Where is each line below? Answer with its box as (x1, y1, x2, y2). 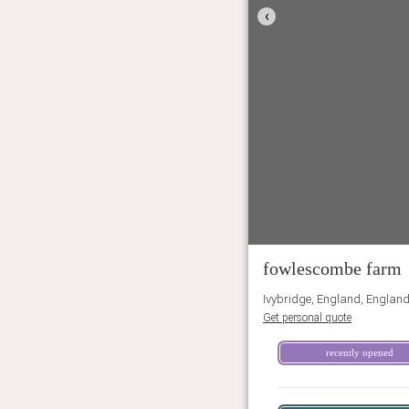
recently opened (326, 347, 394, 359)
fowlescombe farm (263, 258, 402, 279)
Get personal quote (263, 311, 351, 325)
